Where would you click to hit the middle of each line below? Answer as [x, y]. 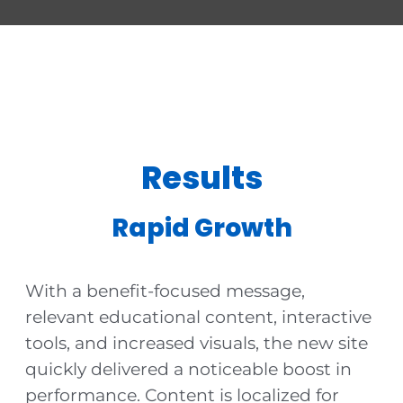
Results [201, 178]
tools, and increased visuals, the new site [196, 343]
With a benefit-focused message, [165, 291]
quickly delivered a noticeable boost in [188, 369]
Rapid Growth [201, 228]
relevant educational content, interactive [198, 317]
